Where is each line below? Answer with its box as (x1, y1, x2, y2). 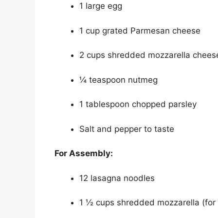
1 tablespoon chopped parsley (79, 99, 197, 109)
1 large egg (79, 1, 122, 11)
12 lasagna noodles (79, 173, 155, 183)
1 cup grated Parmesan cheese (79, 25, 200, 36)
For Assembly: (54, 148, 113, 159)
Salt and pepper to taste (79, 124, 174, 134)
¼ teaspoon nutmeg (79, 74, 158, 85)
